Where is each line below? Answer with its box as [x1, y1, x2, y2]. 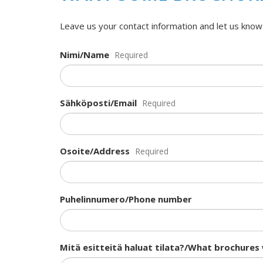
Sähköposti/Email [60, 97, 137, 109]
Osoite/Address [60, 145, 130, 157]
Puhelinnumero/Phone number [60, 193, 192, 205]
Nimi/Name [60, 49, 109, 60]
